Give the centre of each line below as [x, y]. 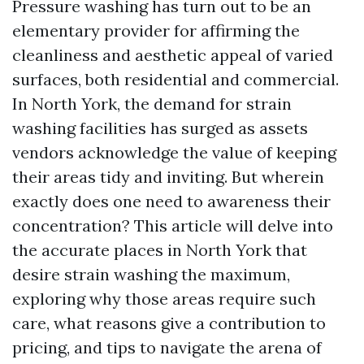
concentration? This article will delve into [173, 225]
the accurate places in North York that [160, 250]
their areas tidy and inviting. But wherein [168, 177]
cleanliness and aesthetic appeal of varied [173, 55]
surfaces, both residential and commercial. [175, 79]
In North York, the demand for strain [152, 104]
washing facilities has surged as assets [160, 128]
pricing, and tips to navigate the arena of [167, 347]
